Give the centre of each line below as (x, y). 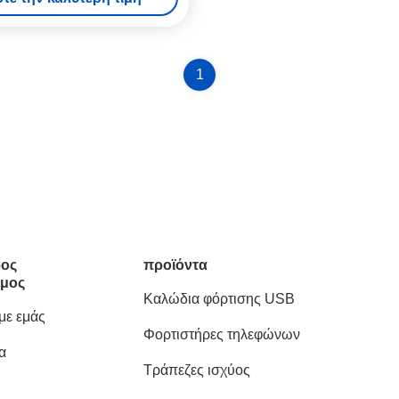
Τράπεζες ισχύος (197, 370)
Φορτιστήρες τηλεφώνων (222, 334)
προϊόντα (176, 265)
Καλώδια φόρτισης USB (220, 299)
